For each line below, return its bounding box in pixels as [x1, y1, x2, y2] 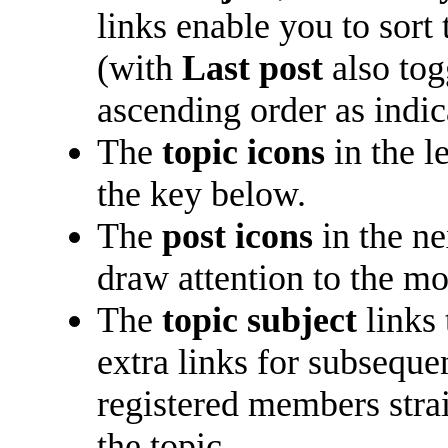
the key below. [97, 174, 307, 215]
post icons [162, 216, 314, 257]
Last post [182, 48, 324, 89]
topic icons [162, 132, 326, 173]
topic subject [162, 300, 358, 341]
